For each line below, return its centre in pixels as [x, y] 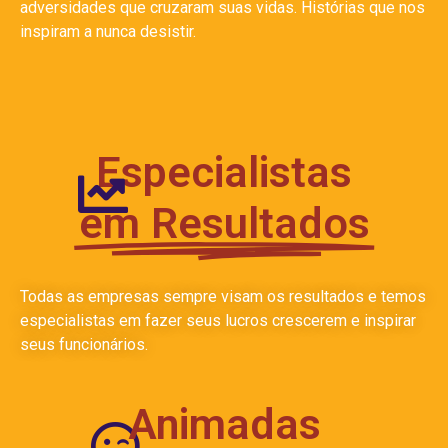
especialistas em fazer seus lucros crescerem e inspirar [218, 320]
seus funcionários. [84, 344]
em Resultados [224, 222]
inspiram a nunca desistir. [108, 32]
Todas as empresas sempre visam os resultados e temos [223, 296]
